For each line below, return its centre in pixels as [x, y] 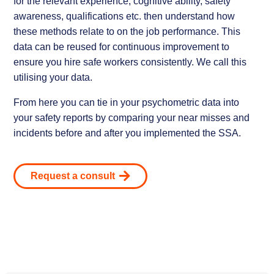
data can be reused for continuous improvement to [122, 46]
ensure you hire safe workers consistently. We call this [130, 62]
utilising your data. [53, 77]
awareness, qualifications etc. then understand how [124, 16]
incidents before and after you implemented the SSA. [128, 133]
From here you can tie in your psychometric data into [127, 102]
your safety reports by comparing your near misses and [132, 117]
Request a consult [73, 176]
